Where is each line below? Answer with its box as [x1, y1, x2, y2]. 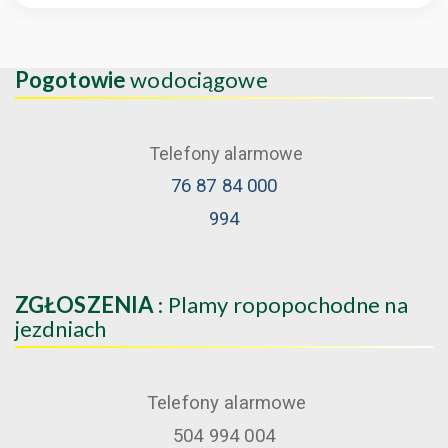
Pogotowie [15, 65, 127, 93]
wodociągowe [126, 65, 268, 93]
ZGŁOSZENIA [15, 290, 155, 318]
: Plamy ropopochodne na [154, 290, 408, 318]
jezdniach [15, 314, 107, 342]
